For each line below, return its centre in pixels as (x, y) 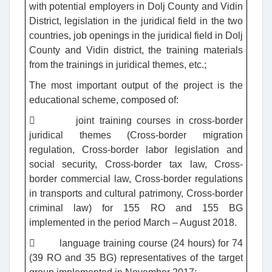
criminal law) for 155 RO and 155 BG (136, 208)
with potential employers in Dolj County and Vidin (136, 7)
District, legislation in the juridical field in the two (136, 21)
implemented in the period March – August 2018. (133, 223)
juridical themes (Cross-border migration (136, 135)
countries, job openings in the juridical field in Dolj (136, 36)
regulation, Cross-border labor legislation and (136, 150)
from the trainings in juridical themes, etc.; (117, 65)
